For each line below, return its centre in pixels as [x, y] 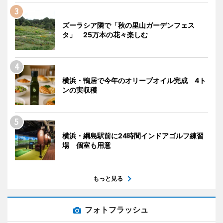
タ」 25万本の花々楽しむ [105, 34]
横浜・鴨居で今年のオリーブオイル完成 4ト [134, 80]
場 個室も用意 [87, 145]
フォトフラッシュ [116, 209]
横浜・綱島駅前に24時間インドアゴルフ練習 [133, 135]
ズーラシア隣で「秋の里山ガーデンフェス [128, 25]
